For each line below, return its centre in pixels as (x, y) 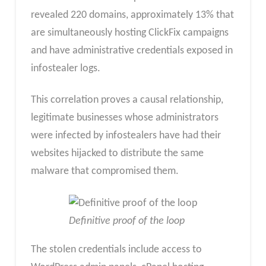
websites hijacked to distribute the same (117, 154)
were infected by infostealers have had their (126, 136)
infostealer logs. (65, 68)
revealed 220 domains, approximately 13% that (132, 15)
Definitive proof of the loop (126, 221)
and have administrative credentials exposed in (132, 50)
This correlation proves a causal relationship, (127, 100)
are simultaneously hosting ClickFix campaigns (129, 33)
